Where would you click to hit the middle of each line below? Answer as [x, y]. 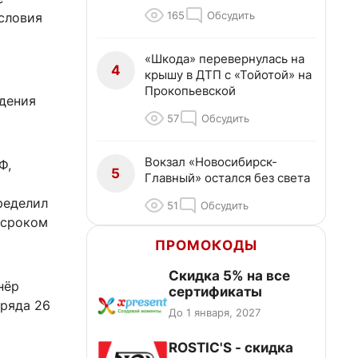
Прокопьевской [190, 91]
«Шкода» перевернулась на [225, 59]
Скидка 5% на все [229, 276]
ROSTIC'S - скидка [231, 348]
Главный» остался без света [227, 178]
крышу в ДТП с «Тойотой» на [228, 75]
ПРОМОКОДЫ [206, 245]
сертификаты [215, 292]
